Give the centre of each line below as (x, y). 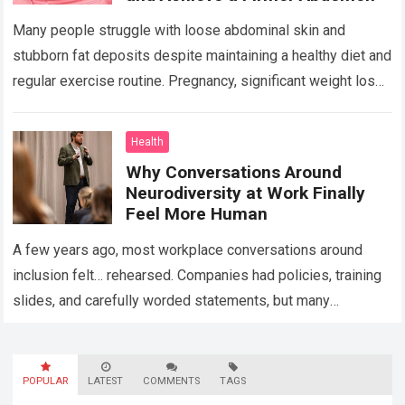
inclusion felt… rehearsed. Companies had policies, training (198, 275)
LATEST (106, 381)
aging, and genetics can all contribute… (136, 107)
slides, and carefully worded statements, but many (172, 300)
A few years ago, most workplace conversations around (188, 250)
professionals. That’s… (85, 351)
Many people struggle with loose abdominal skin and (179, 31)
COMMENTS (172, 381)
